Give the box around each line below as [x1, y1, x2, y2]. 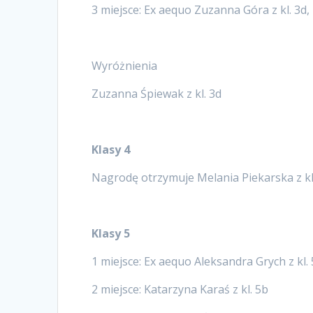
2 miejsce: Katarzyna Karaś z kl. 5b [92, 281, 269, 297]
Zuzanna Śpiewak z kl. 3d [92, 85, 222, 101]
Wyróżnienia [92, 57, 158, 73]
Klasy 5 [92, 225, 131, 241]
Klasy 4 [92, 141, 131, 157]
